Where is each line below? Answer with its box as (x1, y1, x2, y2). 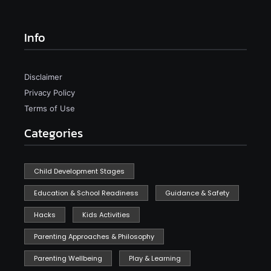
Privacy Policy (24, 88, 75, 98)
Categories (24, 124, 83, 143)
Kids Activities (82, 210, 130, 220)
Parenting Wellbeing (34, 253, 102, 264)
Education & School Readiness (34, 188, 139, 198)
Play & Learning (129, 253, 181, 264)
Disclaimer (24, 72, 62, 82)
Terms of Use (24, 103, 75, 114)
